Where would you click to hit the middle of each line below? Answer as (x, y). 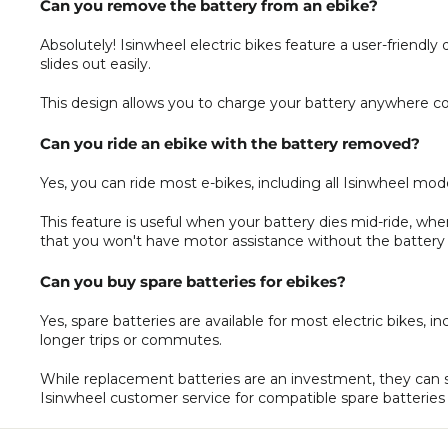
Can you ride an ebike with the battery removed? (230, 143)
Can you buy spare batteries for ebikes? (193, 281)
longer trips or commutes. (131, 339)
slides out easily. (95, 63)
